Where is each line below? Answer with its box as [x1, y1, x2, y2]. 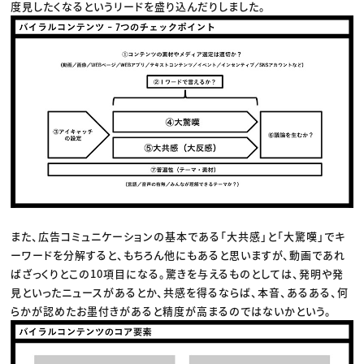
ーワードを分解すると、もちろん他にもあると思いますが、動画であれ [11, 246, 346, 262]
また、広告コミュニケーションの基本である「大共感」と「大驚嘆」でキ [11, 227, 346, 244]
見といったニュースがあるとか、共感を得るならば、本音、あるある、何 [11, 284, 349, 300]
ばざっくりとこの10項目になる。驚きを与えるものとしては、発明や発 [11, 265, 344, 281]
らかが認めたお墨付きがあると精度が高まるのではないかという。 [11, 302, 332, 318]
